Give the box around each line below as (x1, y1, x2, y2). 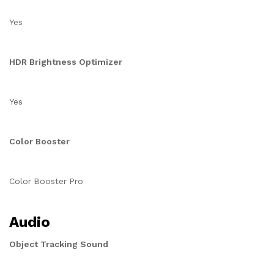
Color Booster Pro (9, 176, 83, 186)
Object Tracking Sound (9, 239, 108, 249)
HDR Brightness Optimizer (9, 57, 122, 67)
